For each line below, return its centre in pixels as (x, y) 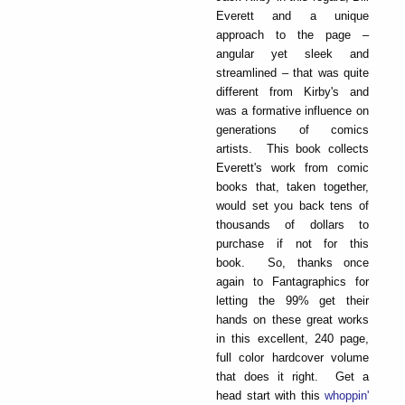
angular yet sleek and (292, 53)
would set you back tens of (292, 205)
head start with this (270, 395)
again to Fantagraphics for (292, 281)
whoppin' (347, 395)
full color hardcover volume (292, 357)
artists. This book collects (292, 148)
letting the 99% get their (292, 300)
